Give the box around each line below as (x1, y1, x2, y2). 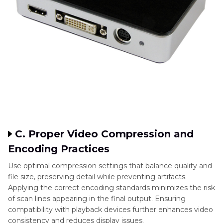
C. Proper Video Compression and (15, 127, 194, 140)
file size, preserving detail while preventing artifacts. (8, 172, 187, 181)
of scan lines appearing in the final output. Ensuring (8, 194, 186, 203)
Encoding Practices (8, 142, 110, 155)
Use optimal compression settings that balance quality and (8, 161, 212, 170)
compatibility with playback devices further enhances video (8, 205, 213, 214)
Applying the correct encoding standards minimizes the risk (8, 183, 215, 192)
